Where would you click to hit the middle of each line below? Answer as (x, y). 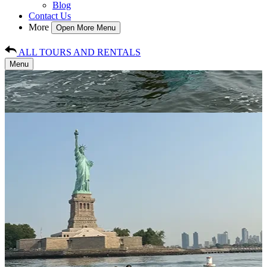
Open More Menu (86, 28)
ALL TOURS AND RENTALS (80, 52)
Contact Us (50, 16)
